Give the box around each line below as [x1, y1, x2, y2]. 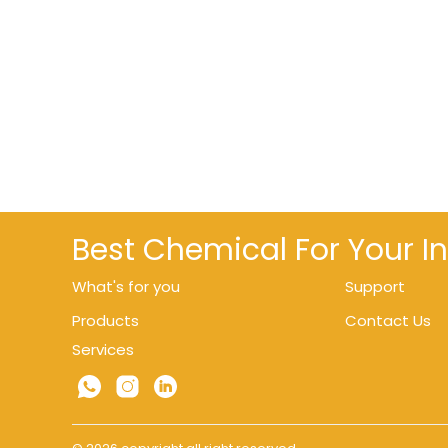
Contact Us [345, 310, 432, 331]
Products [72, 310, 139, 331]
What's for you [72, 276, 180, 297]
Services [72, 339, 134, 360]
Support [345, 276, 406, 297]
